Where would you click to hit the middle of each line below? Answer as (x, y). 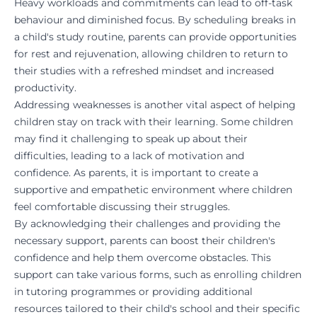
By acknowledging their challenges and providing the (147, 224)
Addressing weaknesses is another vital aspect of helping (155, 105)
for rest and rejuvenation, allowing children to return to (151, 54)
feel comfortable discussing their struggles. (122, 207)
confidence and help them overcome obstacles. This (143, 258)
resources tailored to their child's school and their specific (157, 309)
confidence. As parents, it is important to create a (136, 173)
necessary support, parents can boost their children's (145, 241)
